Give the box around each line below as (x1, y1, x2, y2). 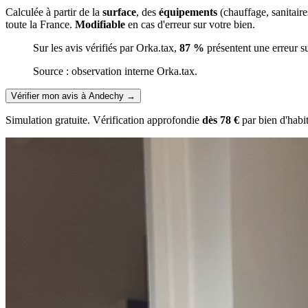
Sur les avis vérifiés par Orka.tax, (33, 42, 179, 54)
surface (102, 6, 136, 19)
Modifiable (75, 19, 125, 31)
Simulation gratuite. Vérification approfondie (5, 114, 202, 126)
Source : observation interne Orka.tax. (33, 65, 197, 78)
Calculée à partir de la (5, 6, 102, 19)
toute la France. (5, 19, 75, 31)
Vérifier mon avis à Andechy (11, 91, 124, 102)
